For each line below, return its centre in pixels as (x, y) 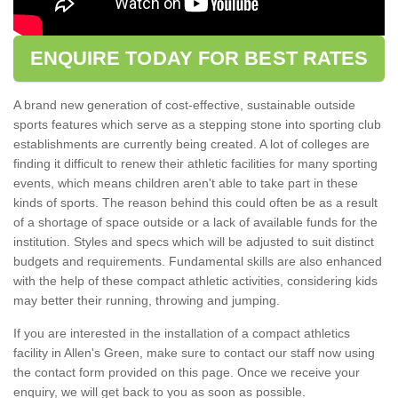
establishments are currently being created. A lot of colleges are (191, 143)
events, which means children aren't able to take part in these (186, 183)
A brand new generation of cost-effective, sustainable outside (184, 104)
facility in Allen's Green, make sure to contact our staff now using (194, 352)
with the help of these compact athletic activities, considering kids (195, 280)
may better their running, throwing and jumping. (148, 300)
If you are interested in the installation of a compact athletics (182, 333)
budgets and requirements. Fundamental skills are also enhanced (198, 261)
